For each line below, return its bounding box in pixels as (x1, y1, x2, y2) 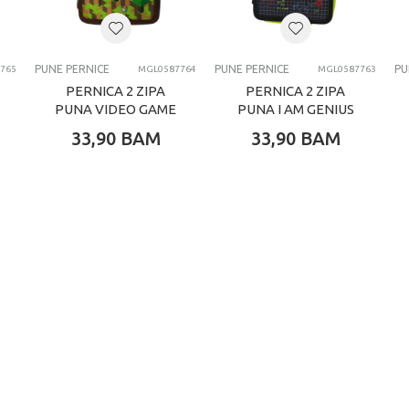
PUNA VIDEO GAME (55, 101, 176, 118)
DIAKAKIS (80, 9, 142, 26)
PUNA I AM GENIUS (236, 101, 354, 118)
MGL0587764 (138, 64, 196, 75)
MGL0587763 (318, 64, 376, 75)
